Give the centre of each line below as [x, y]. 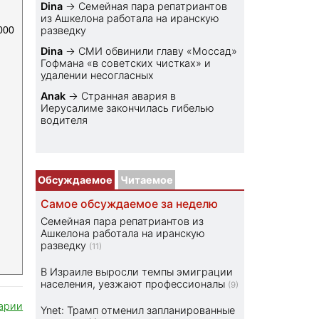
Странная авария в [129, 96]
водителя [64, 120]
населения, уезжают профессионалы [133, 284]
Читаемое [147, 180]
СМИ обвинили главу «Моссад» [158, 51]
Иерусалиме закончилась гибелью [128, 108]
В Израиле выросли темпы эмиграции [137, 272]
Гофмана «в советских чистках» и [126, 63]
